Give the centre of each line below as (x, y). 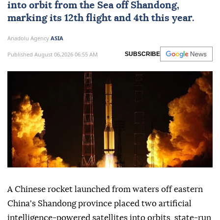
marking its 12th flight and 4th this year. (101, 18)
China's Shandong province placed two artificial (99, 204)
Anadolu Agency (29, 38)
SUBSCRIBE (142, 54)
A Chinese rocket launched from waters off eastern (105, 190)
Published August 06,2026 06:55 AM (53, 54)
